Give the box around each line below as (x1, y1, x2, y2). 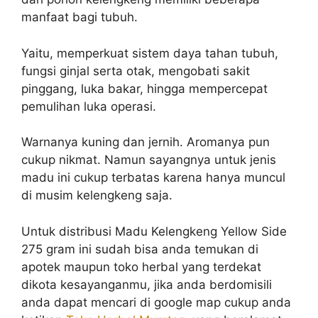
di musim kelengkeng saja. (21, 188, 172, 202)
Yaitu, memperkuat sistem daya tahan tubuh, (21, 45, 278, 60)
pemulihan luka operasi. (21, 99, 156, 114)
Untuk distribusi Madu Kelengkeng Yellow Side (21, 224, 287, 238)
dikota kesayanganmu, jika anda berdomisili (21, 277, 272, 292)
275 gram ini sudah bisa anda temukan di (21, 241, 258, 256)
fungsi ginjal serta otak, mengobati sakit (21, 63, 250, 78)
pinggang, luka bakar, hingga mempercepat (21, 81, 268, 96)
